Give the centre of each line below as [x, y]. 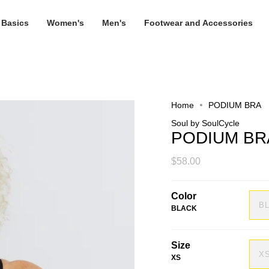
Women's [65, 23]
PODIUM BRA [235, 105]
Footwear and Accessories [198, 23]
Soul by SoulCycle [205, 123]
